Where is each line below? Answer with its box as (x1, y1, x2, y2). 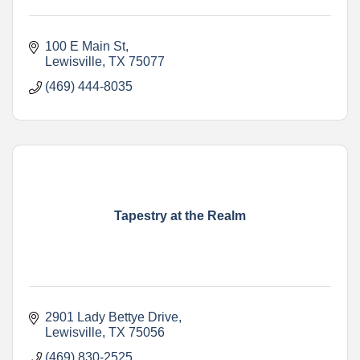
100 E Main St (45, 39, 125, 53)
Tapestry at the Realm (114, 208, 246, 223)
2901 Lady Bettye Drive (45, 309, 178, 324)
